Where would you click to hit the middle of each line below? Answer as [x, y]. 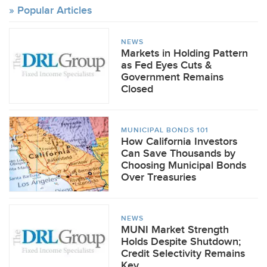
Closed [137, 89]
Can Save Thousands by [178, 153]
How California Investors [179, 142]
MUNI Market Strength [175, 230]
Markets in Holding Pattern [184, 53]
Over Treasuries [159, 177]
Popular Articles [55, 10]
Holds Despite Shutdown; [181, 242]
